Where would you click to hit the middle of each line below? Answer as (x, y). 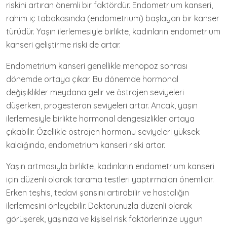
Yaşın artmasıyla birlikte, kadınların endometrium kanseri (110, 166)
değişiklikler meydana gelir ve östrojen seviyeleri (95, 92)
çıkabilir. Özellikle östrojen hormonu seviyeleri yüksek (103, 132)
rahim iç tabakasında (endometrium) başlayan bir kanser (113, 18)
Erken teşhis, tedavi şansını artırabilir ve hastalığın (98, 193)
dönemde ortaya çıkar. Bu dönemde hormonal (92, 79)
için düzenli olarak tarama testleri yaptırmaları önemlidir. (110, 179)
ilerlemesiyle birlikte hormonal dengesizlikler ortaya (100, 119)
